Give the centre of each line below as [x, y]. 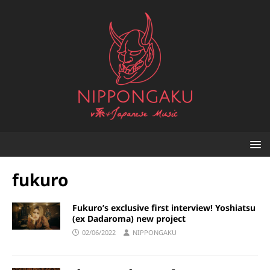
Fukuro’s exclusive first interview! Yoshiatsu [164, 208]
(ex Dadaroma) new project [129, 219]
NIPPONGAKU [155, 233]
